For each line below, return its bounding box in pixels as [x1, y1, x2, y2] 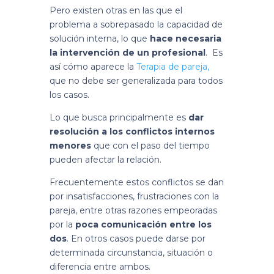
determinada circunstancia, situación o [49, 246, 213, 258]
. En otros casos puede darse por [66, 232, 206, 244]
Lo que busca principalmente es [49, 111, 188, 123]
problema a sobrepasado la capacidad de [49, 18, 223, 30]
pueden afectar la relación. [49, 154, 164, 165]
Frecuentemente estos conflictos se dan [49, 176, 224, 188]
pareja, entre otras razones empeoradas [49, 204, 217, 216]
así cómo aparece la [49, 61, 136, 72]
